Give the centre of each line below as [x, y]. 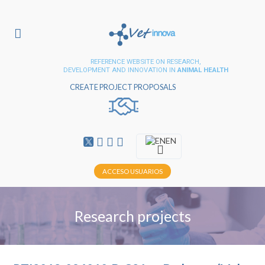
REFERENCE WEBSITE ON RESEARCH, [146, 61]
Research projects [132, 216]
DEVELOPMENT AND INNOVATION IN [120, 70]
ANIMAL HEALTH [203, 70]
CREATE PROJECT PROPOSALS [123, 87]
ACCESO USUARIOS [132, 172]
